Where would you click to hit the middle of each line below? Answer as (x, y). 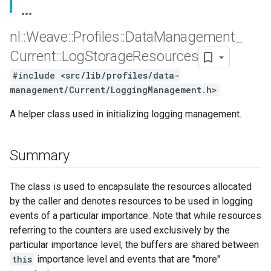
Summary (40, 155)
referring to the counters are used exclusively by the (120, 230)
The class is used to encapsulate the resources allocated (131, 187)
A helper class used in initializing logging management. (126, 114)
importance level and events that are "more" (127, 259)
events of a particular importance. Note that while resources (135, 216)
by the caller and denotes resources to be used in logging (131, 201)
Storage (109, 57)
